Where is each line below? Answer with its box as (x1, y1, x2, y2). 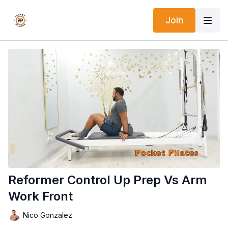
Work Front (8, 189, 73, 204)
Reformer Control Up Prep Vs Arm (8, 173, 207, 188)
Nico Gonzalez (23, 210, 72, 219)
